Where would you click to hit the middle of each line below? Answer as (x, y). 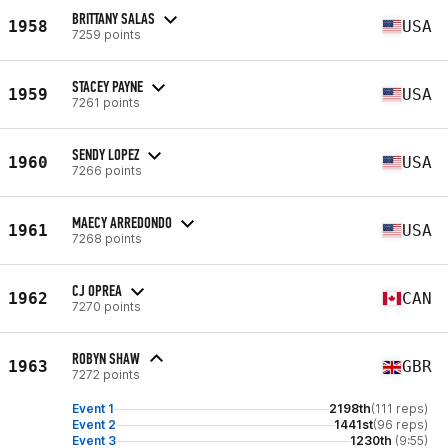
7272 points (106, 374)
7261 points (106, 102)
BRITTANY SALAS (113, 18)
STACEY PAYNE (107, 86)
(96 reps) (400, 424)
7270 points (106, 306)
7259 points (106, 34)
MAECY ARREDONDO (122, 222)
